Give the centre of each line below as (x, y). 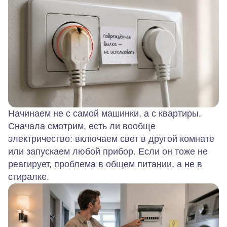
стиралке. (29, 177)
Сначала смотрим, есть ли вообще (82, 126)
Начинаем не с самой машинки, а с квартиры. (105, 113)
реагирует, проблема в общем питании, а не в (105, 164)
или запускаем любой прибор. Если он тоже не (108, 151)
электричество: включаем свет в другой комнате (111, 139)
